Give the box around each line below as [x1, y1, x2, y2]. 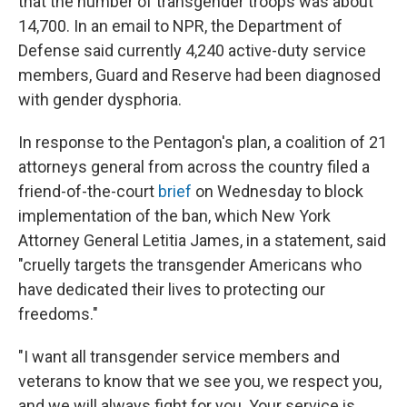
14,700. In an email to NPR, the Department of [18, 16, 342, 35]
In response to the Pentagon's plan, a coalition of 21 [18, 133, 387, 152]
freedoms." [18, 304, 98, 323]
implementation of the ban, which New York [18, 206, 331, 225]
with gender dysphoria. [18, 90, 182, 109]
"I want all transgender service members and [18, 347, 340, 366]
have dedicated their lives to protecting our [18, 280, 325, 299]
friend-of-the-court [18, 182, 158, 201]
